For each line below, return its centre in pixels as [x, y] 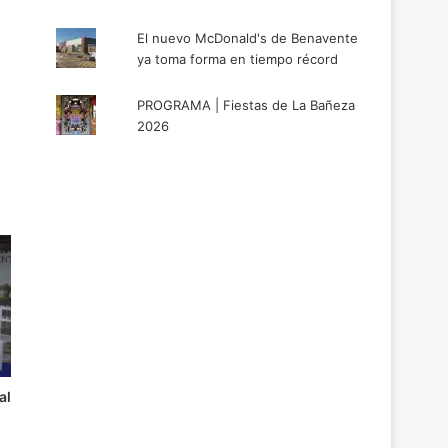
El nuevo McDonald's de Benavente [248, 37]
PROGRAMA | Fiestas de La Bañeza [246, 104]
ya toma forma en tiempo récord [238, 58]
